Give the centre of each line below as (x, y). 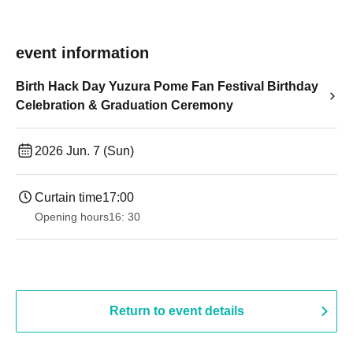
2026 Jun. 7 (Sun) (84, 151)
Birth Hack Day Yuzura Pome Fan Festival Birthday (167, 86)
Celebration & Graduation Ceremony (124, 105)
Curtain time (69, 197)
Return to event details (176, 311)
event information (82, 53)
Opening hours (72, 217)
